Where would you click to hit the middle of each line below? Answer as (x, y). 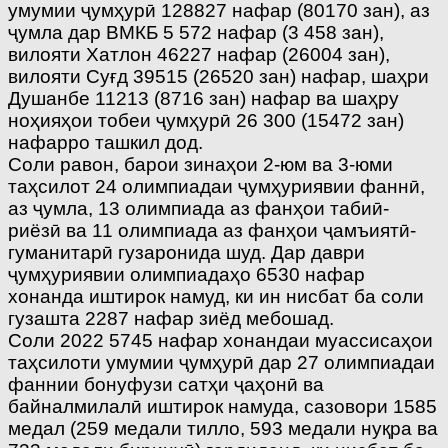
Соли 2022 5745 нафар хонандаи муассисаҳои (220, 341)
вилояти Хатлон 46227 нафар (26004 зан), (199, 55)
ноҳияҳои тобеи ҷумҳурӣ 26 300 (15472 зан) (206, 121)
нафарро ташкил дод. (105, 143)
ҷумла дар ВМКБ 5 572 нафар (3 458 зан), (196, 33)
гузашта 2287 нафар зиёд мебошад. (171, 319)
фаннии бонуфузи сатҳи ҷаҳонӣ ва (166, 385)
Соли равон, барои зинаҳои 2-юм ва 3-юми (200, 165)
